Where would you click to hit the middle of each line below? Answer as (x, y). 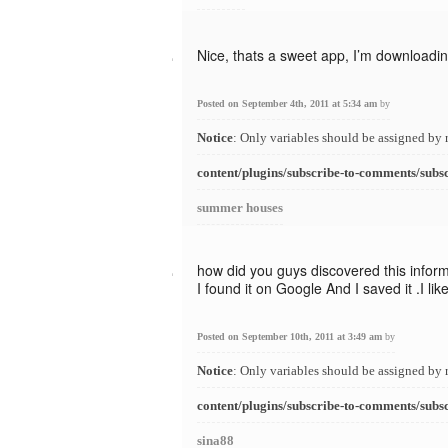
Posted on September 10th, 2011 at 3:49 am (291, 336)
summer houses (240, 207)
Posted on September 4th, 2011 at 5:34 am (288, 103)
